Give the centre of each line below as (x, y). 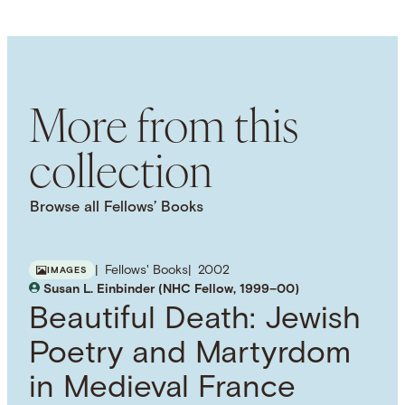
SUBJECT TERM (74, 45)
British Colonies (83, 67)
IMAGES (67, 271)
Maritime (290, 67)
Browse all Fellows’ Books (117, 207)
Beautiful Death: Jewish (195, 320)
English (55, 26)
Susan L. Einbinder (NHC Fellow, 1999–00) (172, 290)
